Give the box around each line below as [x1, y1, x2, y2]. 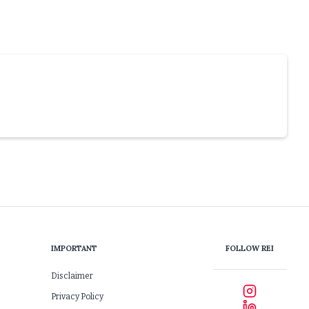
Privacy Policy [51, 292, 104, 301]
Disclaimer [51, 271, 94, 281]
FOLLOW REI [226, 243, 275, 253]
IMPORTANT [51, 243, 98, 253]
